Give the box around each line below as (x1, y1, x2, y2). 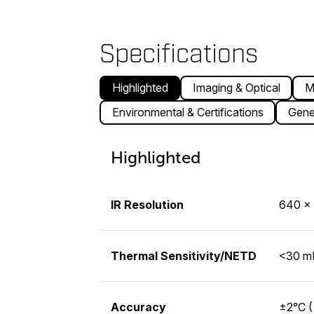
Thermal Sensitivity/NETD (111, 248, 257, 263)
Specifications (100, 38, 258, 69)
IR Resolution (111, 197, 184, 212)
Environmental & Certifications (111, 105, 264, 120)
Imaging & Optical (192, 81, 280, 95)
